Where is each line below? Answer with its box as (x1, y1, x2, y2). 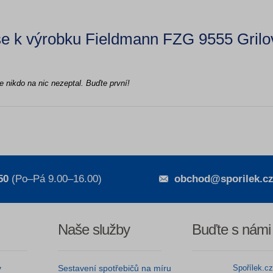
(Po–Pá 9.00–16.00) (9, 173, 102, 185)
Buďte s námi (192, 221, 271, 238)
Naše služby (57, 221, 130, 238)
